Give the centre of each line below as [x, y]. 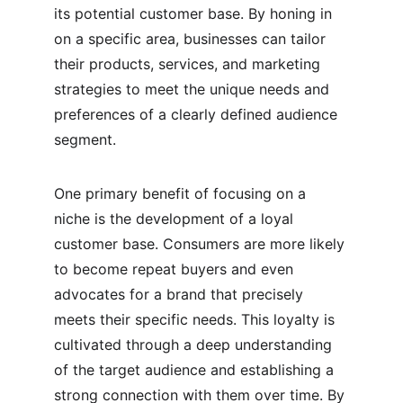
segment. [85, 139]
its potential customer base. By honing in [195, 13]
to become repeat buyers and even [176, 269]
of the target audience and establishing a [196, 370]
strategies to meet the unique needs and [194, 89]
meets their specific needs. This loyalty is [197, 319]
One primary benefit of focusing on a [182, 193]
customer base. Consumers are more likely [201, 244]
